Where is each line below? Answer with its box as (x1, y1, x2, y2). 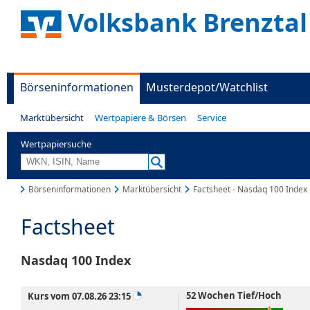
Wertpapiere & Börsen (95, 111, 186, 124)
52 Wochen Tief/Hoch (186, 289, 282, 302)
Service (197, 111, 226, 124)
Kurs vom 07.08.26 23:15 (28, 289, 133, 302)
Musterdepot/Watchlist (146, 80, 268, 95)
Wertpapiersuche (21, 138, 91, 150)
